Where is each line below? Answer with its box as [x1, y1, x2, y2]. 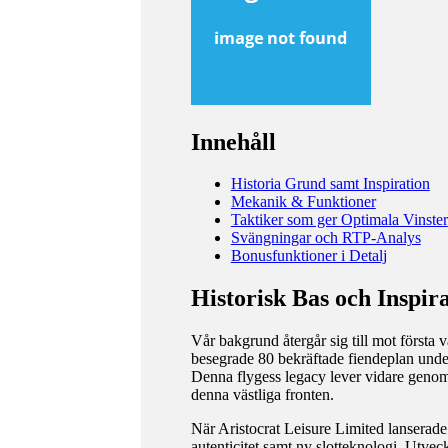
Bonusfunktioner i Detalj [230, 247, 387, 265]
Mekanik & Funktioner [230, 193, 376, 211]
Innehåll [190, 128, 276, 155]
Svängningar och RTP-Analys [230, 229, 421, 247]
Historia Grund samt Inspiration [230, 175, 430, 193]
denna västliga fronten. [190, 386, 334, 404]
